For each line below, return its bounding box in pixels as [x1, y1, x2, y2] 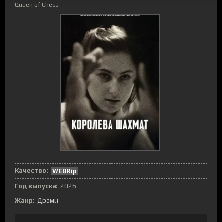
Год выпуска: [15, 182, 58, 190]
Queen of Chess [15, 1, 59, 8]
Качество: [15, 166, 48, 174]
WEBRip [52, 167, 77, 175]
